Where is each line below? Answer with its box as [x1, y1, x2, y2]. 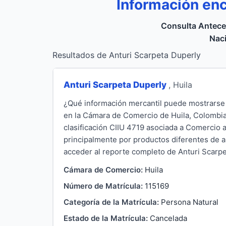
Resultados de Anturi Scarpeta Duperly [52, 50, 201, 60]
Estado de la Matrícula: [64, 213, 148, 223]
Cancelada [150, 213, 187, 223]
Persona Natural [161, 197, 218, 207]
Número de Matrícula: [64, 181, 143, 191]
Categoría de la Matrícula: [64, 197, 159, 207]
